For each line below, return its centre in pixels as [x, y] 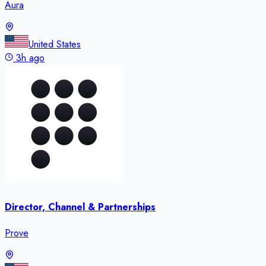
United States [55, 45]
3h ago [30, 58]
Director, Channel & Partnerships [80, 207]
